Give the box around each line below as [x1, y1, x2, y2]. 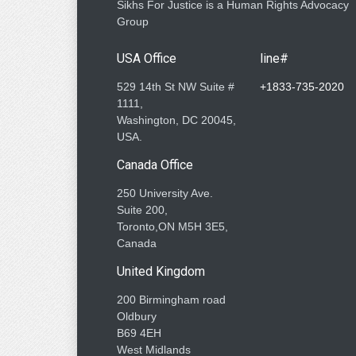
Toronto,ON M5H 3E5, [117, 219, 228, 233]
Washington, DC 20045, [117, 113, 236, 126]
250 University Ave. [117, 186, 213, 199]
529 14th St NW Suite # [117, 79, 234, 93]
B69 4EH [117, 326, 161, 339]
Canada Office [117, 157, 193, 172]
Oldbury [117, 309, 157, 323]
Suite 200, [117, 203, 168, 216]
